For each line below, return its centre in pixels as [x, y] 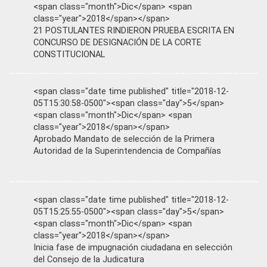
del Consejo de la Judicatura [89, 259]
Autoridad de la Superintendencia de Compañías [127, 151]
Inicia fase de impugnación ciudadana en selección [133, 247]
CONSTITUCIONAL [69, 54]
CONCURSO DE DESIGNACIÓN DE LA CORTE [117, 42]
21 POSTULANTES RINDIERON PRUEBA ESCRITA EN [134, 30]
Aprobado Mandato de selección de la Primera [124, 139]
